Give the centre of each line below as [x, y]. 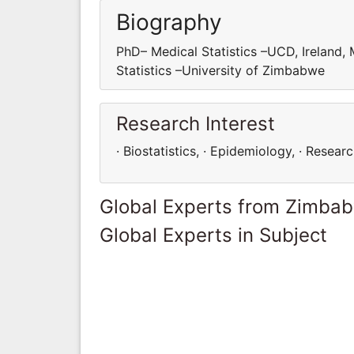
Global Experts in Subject [213, 235]
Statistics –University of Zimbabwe [220, 70]
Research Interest [196, 123]
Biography [169, 22]
